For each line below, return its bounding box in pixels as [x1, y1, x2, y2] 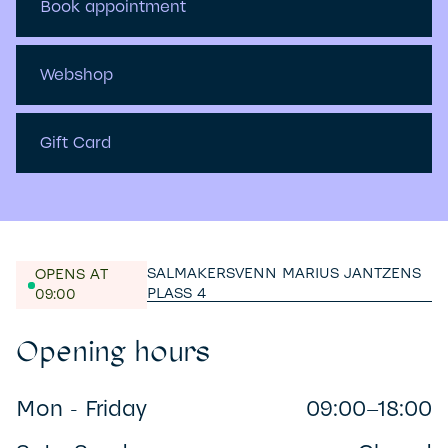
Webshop [40, 64, 113, 86]
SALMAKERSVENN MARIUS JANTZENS [147, 264, 422, 284]
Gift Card [40, 132, 111, 154]
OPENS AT [34, 265, 108, 285]
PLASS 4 [147, 284, 207, 304]
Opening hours [16, 334, 211, 369]
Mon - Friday [16, 394, 147, 424]
